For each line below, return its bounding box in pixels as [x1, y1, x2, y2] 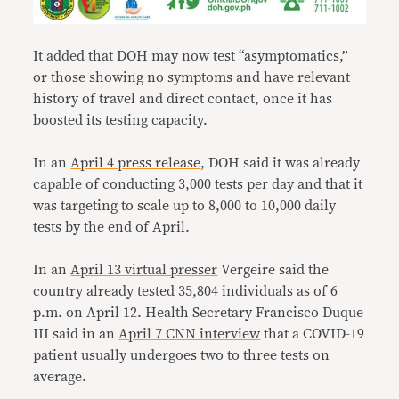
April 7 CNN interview [118, 327, 261, 342]
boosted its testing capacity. [33, 113, 208, 128]
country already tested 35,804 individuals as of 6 [33, 284, 338, 299]
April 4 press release [70, 156, 201, 171]
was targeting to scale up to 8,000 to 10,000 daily [33, 199, 337, 214]
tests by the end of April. [33, 220, 191, 235]
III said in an [33, 327, 119, 342]
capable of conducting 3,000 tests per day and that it [33, 177, 363, 192]
